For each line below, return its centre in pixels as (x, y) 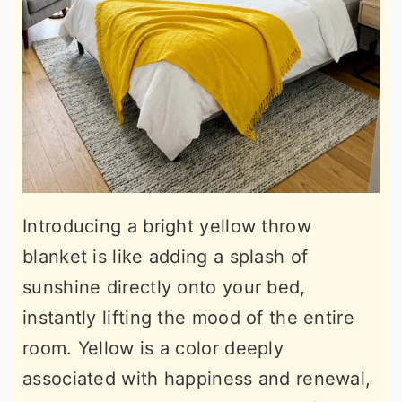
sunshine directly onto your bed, (164, 287)
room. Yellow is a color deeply (153, 348)
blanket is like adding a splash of (166, 256)
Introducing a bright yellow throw (167, 226)
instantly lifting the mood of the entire (188, 317)
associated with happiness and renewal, (197, 378)
